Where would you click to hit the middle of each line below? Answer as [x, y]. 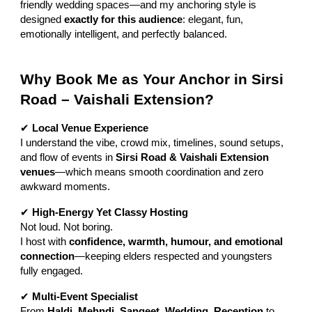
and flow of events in [68, 157]
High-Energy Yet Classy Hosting [110, 212]
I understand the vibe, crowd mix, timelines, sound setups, [152, 142]
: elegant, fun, [213, 19]
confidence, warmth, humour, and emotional [176, 241]
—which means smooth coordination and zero [159, 172]
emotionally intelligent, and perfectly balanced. [124, 34]
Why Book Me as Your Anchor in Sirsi [152, 79]
